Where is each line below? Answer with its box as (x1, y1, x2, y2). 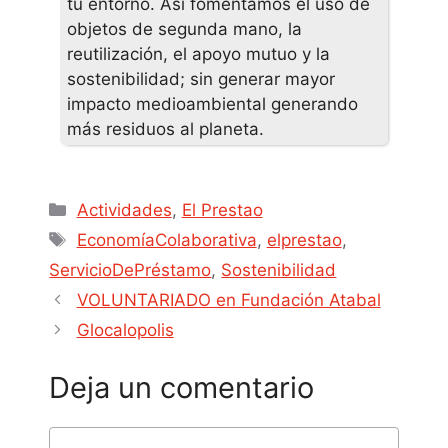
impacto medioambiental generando (66, 93, 358, 114)
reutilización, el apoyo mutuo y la (66, 43, 330, 64)
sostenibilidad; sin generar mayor (66, 68, 335, 89)
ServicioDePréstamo (49, 260, 212, 281)
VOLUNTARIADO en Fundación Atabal (76, 290, 381, 311)
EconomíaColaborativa (76, 230, 257, 251)
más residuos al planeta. (66, 118, 264, 139)
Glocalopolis (76, 320, 174, 341)
